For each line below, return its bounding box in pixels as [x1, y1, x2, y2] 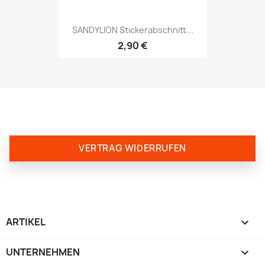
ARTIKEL [6, 215, 46, 229]
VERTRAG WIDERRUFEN [79, 142, 186, 155]
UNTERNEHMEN [6, 245, 80, 259]
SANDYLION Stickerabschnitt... [72, 24, 193, 35]
